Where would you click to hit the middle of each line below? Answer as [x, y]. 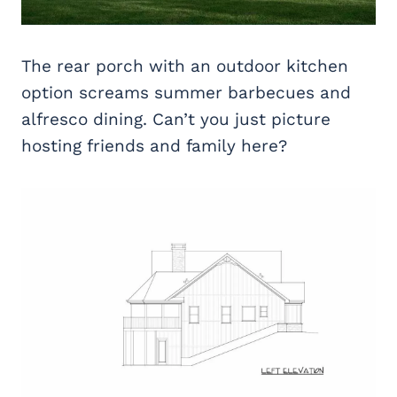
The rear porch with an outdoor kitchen [185, 66]
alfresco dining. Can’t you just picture [176, 120]
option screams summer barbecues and [186, 93]
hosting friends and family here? [154, 146]
